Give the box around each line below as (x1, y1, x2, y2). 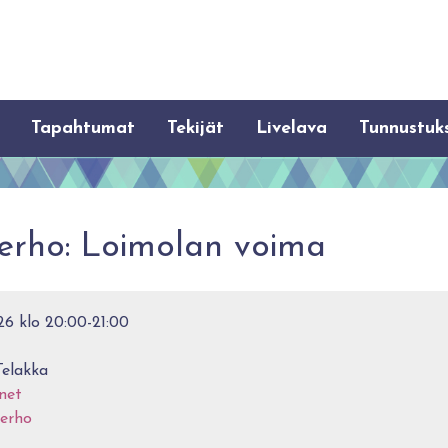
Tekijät (167, 120, 225, 137)
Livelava (256, 120, 328, 137)
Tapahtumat (31, 120, 136, 137)
